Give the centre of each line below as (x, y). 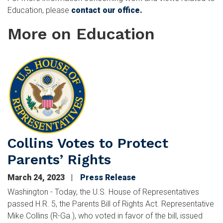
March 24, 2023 (37, 177)
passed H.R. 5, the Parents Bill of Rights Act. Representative (111, 204)
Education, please (39, 10)
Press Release (108, 177)
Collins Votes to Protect (88, 143)
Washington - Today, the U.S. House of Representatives (103, 192)
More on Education (81, 34)
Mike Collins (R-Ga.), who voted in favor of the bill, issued (105, 216)
